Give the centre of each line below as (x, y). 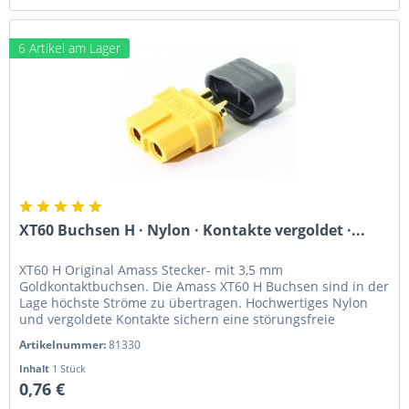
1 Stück (69, 368)
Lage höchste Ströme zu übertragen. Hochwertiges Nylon (194, 302)
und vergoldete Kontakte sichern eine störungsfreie (178, 319)
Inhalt (36, 368)
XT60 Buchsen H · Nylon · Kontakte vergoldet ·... (193, 230)
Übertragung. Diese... (85, 335)
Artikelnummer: (64, 344)
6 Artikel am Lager (70, 47)
